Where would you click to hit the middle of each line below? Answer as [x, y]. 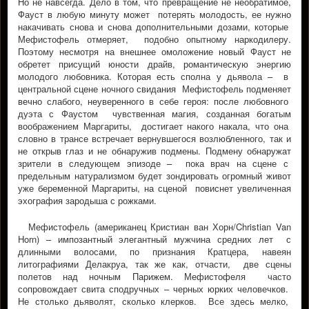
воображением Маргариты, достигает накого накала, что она [154, 126]
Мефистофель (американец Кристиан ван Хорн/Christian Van [160, 227]
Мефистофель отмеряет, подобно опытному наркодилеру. [154, 39]
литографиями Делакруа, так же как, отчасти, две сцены [154, 264]
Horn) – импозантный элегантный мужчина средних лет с [154, 239]
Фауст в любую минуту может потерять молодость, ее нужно [154, 14]
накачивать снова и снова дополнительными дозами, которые [154, 27]
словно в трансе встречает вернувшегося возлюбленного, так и [154, 138]
